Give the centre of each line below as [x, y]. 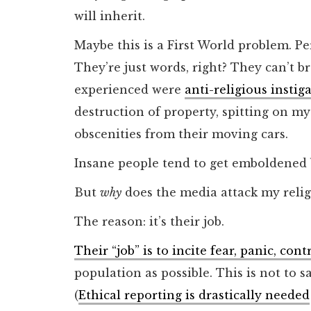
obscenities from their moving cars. [181, 134]
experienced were [129, 89]
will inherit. [110, 16]
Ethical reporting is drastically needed [194, 295]
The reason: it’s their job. [149, 221]
